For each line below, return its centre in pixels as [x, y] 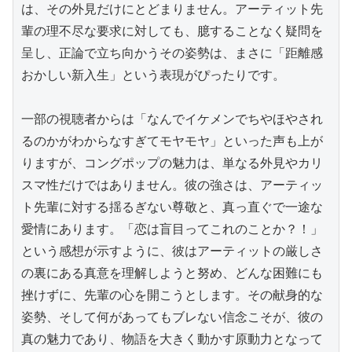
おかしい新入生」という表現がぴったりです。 [153, 75]
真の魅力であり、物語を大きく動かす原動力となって [172, 339]
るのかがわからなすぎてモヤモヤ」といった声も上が [172, 141]
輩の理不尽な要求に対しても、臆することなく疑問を [172, 31]
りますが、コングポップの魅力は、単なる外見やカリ [172, 163]
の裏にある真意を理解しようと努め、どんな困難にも [172, 273]
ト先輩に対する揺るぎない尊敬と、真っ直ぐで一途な [172, 207]
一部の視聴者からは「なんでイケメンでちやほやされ [172, 119]
